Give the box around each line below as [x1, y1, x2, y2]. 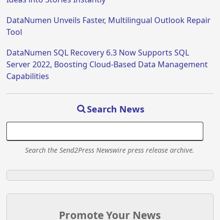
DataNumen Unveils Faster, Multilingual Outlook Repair [6, 15, 211, 26]
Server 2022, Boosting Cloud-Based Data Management [6, 59, 208, 70]
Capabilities [6, 71, 50, 82]
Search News [87, 103, 145, 115]
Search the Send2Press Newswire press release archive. [25, 145, 195, 155]
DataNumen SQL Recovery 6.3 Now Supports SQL [6, 47, 190, 58]
